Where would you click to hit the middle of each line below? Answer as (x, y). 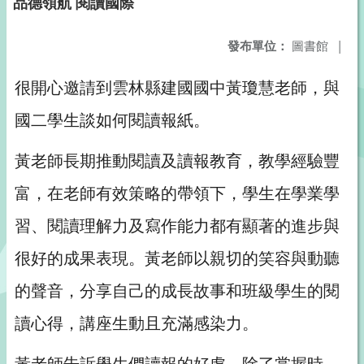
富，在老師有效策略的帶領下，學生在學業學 (177, 193)
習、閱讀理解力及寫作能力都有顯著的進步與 (177, 225)
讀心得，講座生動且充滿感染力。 (136, 323)
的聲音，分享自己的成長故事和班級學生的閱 (177, 290)
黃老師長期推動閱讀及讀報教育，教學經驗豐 (177, 160)
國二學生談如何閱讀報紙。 (112, 120)
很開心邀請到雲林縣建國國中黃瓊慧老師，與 (177, 87)
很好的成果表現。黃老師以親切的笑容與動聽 (177, 258)
